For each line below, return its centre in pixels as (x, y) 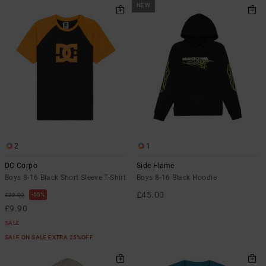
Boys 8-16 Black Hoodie (177, 178)
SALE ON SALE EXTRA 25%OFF (50, 237)
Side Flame (156, 166)
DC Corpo (21, 166)
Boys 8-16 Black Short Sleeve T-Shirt (65, 178)
